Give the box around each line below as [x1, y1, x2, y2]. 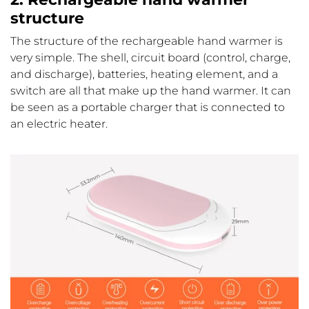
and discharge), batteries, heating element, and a [10, 68, 278, 81]
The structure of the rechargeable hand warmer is [10, 34, 283, 48]
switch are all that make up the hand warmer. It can [10, 84, 291, 98]
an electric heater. [10, 117, 108, 131]
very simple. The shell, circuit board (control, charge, [10, 51, 290, 65]
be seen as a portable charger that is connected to [10, 101, 285, 114]
